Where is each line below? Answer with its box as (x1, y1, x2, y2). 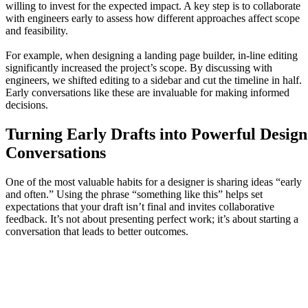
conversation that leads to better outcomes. (5, 225, 188, 237)
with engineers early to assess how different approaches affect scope (5, 12, 300, 24)
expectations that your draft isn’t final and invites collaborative (5, 200, 274, 212)
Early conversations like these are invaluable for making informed (5, 86, 289, 98)
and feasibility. (5, 24, 68, 36)
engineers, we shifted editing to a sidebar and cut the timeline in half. (5, 74, 302, 86)
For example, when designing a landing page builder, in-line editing (5, 49, 298, 61)
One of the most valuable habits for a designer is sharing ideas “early (5, 175, 302, 188)
